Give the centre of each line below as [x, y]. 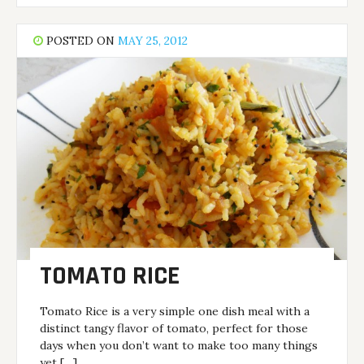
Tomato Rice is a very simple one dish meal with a [175, 311]
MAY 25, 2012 [153, 41]
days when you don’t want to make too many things [179, 345]
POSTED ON [81, 41]
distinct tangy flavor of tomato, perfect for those [174, 328]
